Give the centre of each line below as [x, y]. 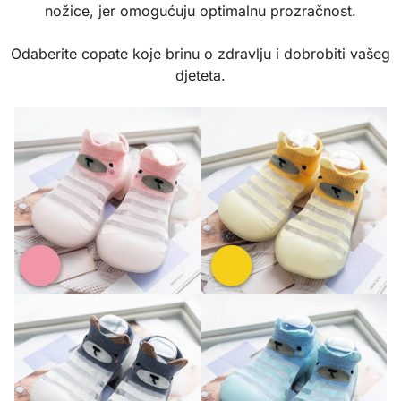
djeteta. [200, 75]
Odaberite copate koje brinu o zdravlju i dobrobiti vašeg [200, 54]
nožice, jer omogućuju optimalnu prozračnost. [200, 11]
